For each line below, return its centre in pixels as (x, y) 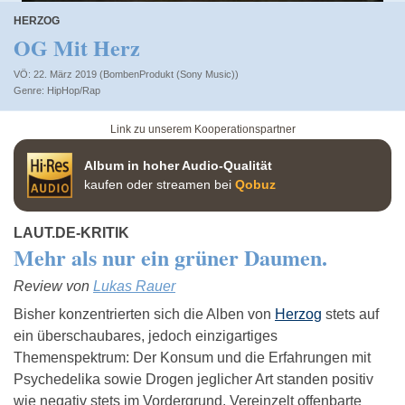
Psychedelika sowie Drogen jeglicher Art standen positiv (193, 379)
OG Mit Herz (77, 47)
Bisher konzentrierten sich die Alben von (144, 314)
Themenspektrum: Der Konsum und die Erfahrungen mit (192, 357)
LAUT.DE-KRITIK (71, 232)
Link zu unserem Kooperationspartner (202, 129)
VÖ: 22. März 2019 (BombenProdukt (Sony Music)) (126, 74)
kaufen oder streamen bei (160, 184)
